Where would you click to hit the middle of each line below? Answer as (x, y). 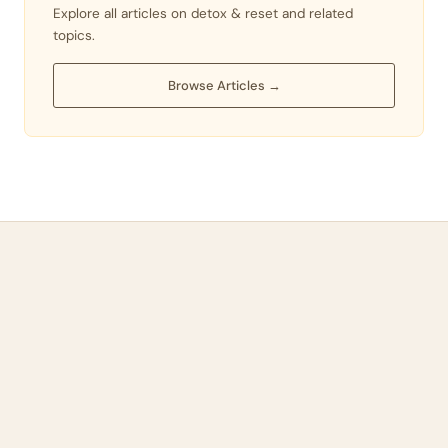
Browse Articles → (224, 85)
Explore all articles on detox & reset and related (203, 13)
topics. (74, 35)
